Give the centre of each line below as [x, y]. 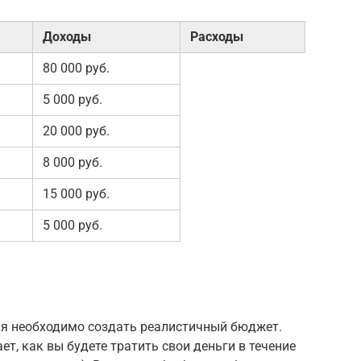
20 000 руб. [76, 131]
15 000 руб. [76, 193]
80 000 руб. [76, 68]
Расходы [217, 36]
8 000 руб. [73, 162]
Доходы [67, 36]
